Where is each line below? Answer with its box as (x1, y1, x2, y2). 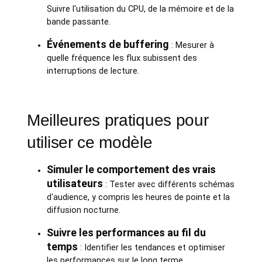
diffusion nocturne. (46, 205, 120, 215)
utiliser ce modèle (27, 133, 153, 151)
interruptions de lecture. (46, 65, 139, 76)
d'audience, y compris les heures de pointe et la (46, 192, 230, 202)
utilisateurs (46, 177, 103, 189)
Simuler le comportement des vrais (46, 163, 216, 175)
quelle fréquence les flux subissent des (46, 53, 197, 63)
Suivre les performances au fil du (46, 226, 206, 239)
